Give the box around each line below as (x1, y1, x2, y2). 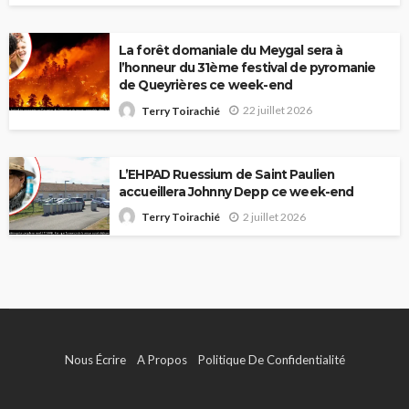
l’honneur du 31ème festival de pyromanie (119, 60, 376, 76)
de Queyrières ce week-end (119, 78, 293, 93)
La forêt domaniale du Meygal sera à (119, 43, 343, 58)
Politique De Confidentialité (197, 352, 345, 368)
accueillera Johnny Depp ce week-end (119, 184, 354, 199)
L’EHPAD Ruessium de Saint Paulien (119, 166, 335, 182)
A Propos (136, 352, 187, 368)
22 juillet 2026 (243, 103, 312, 118)
